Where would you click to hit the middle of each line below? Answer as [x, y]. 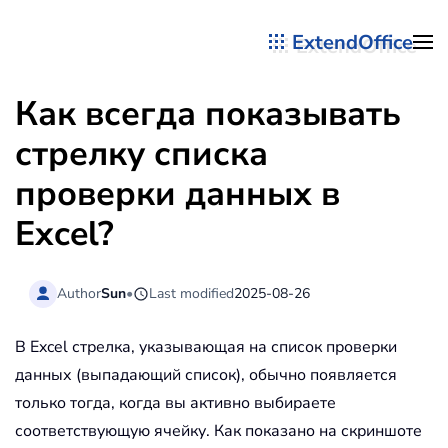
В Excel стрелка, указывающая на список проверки [206, 347]
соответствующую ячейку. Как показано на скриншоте [218, 431]
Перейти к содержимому [137, 57]
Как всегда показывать [208, 114]
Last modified [192, 293]
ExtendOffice [352, 42]
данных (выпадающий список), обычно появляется [206, 375]
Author [79, 293]
